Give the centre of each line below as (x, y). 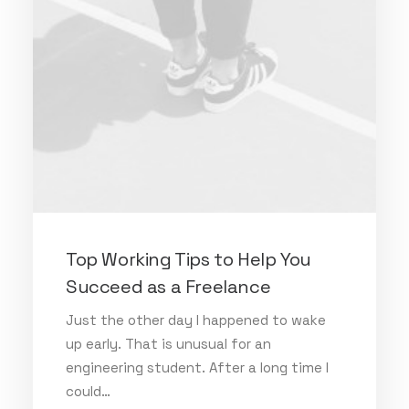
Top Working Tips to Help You (189, 259)
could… (88, 391)
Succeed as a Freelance (168, 287)
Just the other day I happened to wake (196, 320)
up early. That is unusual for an (168, 344)
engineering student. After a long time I (197, 367)
